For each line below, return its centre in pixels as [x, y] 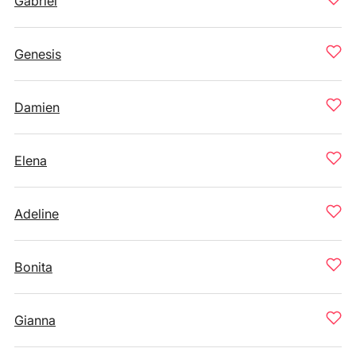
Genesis [38, 54]
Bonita [33, 267]
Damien [37, 107]
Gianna [35, 320]
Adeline [37, 214]
